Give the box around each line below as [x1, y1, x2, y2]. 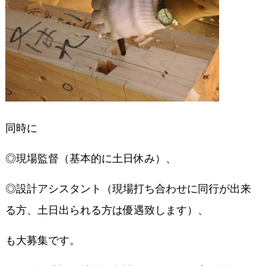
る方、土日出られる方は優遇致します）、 [5, 204, 208, 216]
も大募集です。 [5, 235, 80, 246]
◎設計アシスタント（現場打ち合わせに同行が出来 [5, 183, 251, 195]
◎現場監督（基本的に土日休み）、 [5, 153, 176, 164]
